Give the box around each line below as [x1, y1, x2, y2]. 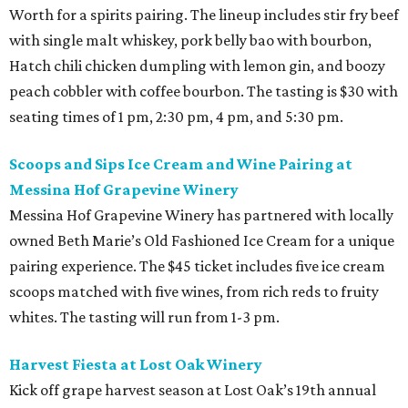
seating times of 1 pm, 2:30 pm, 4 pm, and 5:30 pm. [9, 107, 343, 127]
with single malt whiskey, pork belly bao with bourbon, [9, 31, 372, 50]
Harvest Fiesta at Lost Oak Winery [9, 355, 262, 374]
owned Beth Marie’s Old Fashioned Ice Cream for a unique [9, 231, 394, 250]
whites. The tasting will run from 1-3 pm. [9, 308, 280, 327]
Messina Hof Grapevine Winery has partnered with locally [9, 206, 393, 225]
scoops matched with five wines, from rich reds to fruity [9, 282, 379, 301]
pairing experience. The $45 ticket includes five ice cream [9, 257, 385, 276]
